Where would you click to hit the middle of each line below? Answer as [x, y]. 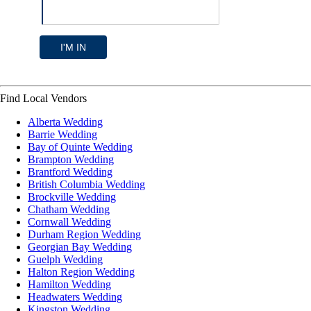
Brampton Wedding [71, 159]
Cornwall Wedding [69, 221]
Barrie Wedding [62, 134]
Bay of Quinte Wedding [80, 146]
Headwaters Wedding [75, 296]
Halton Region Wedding [81, 271]
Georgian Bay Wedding [80, 246]
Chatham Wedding [69, 209]
